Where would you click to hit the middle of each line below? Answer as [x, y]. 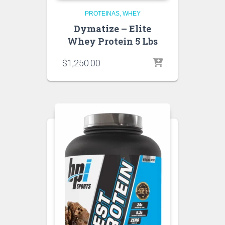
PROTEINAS [102, 14]
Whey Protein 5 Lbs [113, 41]
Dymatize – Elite [113, 29]
